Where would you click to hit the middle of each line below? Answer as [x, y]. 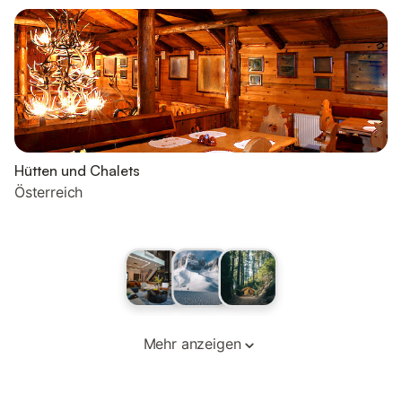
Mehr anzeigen [192, 344]
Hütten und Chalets [77, 170]
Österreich [49, 192]
